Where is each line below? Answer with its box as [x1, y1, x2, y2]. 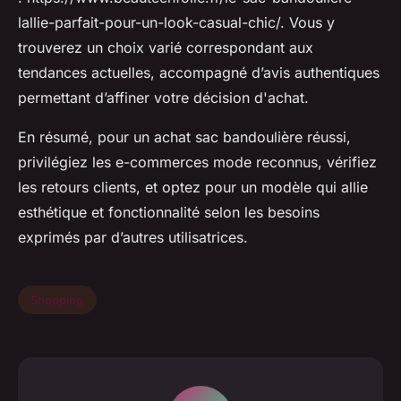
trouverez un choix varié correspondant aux [18, 38, 313, 57]
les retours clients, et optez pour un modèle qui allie [18, 178, 368, 197]
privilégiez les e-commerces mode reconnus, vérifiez [18, 153, 377, 172]
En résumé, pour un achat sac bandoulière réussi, [18, 128, 351, 147]
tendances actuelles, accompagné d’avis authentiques [18, 64, 380, 82]
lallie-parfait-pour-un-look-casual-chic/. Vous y [18, 13, 335, 32]
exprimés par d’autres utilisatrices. [18, 228, 248, 247]
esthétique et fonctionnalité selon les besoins [18, 203, 320, 222]
